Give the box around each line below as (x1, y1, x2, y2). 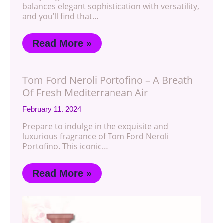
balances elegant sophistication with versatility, (22, 1, 199, 12)
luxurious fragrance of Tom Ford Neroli (22, 131, 169, 142)
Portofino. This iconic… (22, 141, 108, 152)
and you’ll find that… (22, 11, 99, 22)
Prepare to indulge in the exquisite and (22, 121, 168, 132)
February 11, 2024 (22, 105, 81, 113)
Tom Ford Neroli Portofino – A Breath (22, 73, 193, 87)
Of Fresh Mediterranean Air (22, 86, 148, 100)
